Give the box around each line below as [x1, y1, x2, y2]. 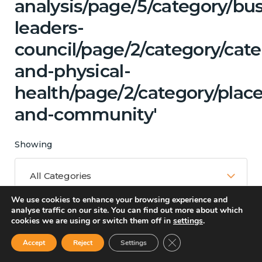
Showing [15, 139, 52, 150]
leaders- [15, 16, 84, 39]
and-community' [15, 103, 157, 125]
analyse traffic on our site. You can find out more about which [11, 205, 243, 216]
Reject [73, 238, 92, 247]
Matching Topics [15, 223, 135, 242]
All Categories [30, 170, 91, 181]
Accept [23, 238, 45, 247]
